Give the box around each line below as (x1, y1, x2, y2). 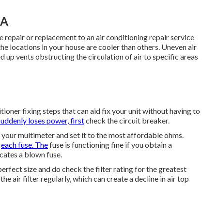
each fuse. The (1, 140, 48, 150)
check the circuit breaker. (84, 116, 170, 125)
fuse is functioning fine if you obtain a (48, 140, 172, 150)
